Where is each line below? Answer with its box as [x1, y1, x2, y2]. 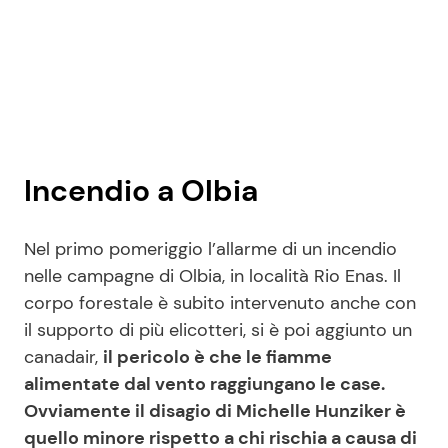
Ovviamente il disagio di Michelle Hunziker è [24, 398, 406, 423]
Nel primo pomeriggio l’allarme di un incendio [24, 236, 397, 261]
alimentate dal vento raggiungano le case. [24, 371, 385, 396]
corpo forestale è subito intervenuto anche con [24, 290, 416, 315]
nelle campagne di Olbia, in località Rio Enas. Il [24, 263, 401, 288]
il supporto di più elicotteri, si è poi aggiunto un [24, 317, 412, 342]
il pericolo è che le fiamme [103, 344, 332, 369]
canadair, [24, 344, 103, 369]
